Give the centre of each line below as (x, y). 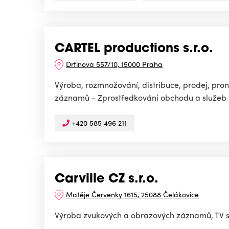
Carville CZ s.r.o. (107, 180)
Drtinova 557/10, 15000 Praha (114, 64)
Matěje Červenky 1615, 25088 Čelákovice (133, 194)
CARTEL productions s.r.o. (134, 49)
